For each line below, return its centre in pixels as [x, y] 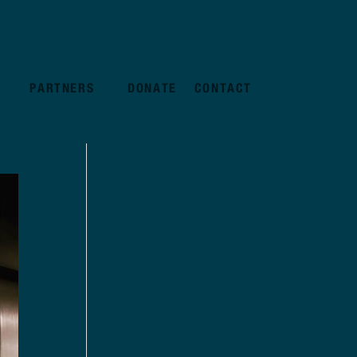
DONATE [152, 88]
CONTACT [223, 88]
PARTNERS [62, 88]
